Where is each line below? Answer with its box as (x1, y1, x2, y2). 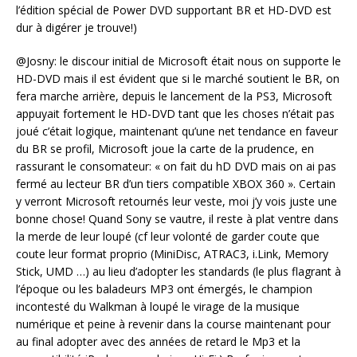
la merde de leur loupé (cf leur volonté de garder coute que (16, 229, 320, 245)
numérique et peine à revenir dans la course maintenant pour (16, 316, 331, 332)
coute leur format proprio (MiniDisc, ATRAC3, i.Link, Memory (16, 246, 328, 262)
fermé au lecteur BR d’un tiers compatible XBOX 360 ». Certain (16, 176, 335, 192)
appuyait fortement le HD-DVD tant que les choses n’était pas (16, 106, 335, 122)
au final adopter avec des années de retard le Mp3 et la (16, 334, 300, 350)
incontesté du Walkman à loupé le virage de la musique (16, 299, 300, 315)
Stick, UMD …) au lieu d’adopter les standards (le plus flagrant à (16, 264, 341, 280)
